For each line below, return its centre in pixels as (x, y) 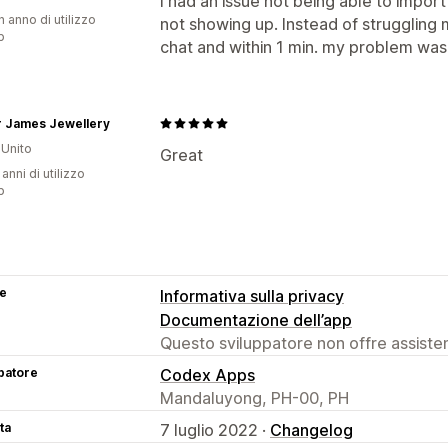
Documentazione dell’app (256, 319)
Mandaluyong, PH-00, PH (254, 397)
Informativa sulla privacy (252, 295)
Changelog (311, 429)
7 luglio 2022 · (215, 429)
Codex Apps (207, 374)
